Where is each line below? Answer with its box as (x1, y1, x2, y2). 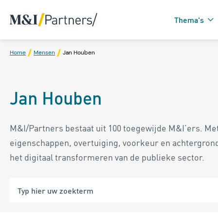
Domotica (150, 107, 184, 117)
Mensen (34, 49, 55, 56)
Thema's (174, 15, 204, 25)
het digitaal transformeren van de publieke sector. (10, 151, 204, 163)
